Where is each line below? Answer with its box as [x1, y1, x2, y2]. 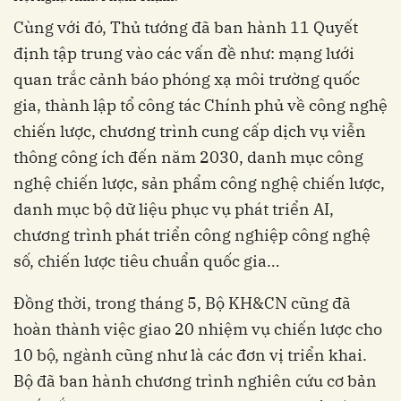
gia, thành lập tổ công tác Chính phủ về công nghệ [13, 94, 388, 115]
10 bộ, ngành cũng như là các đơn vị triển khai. [13, 344, 367, 365]
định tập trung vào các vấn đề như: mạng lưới [13, 42, 354, 64]
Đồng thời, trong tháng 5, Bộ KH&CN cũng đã [13, 292, 351, 313]
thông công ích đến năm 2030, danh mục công [13, 146, 363, 167]
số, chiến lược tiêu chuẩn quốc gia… [13, 250, 279, 271]
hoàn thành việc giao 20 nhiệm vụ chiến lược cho [13, 318, 382, 339]
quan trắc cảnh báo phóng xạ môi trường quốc [13, 68, 360, 90]
